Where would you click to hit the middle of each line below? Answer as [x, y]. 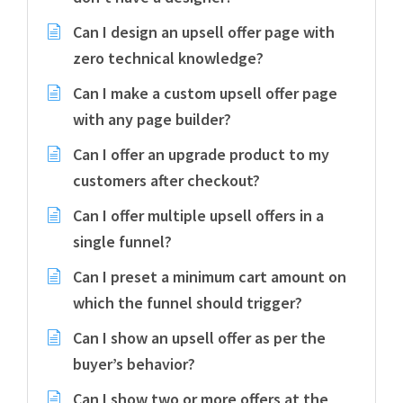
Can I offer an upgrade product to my [201, 154]
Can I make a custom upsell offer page [205, 93]
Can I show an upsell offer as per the [199, 338]
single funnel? [122, 242]
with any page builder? [152, 119]
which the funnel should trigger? [188, 303]
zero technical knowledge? [168, 58]
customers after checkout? [166, 180]
